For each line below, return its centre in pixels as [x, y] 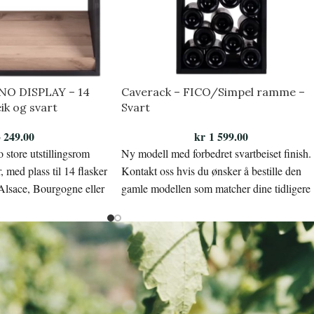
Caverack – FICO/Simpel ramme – [213, 92]
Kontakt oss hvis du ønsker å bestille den [211, 171]
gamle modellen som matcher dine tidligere [216, 189]
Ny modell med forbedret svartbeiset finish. [216, 153]
